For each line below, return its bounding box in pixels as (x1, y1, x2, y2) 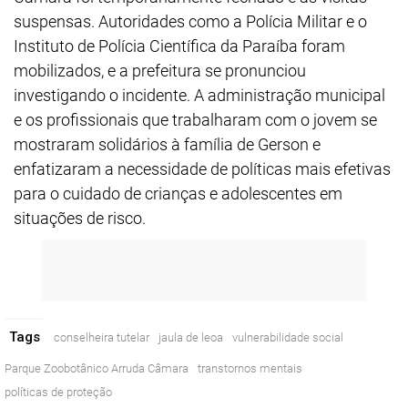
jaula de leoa (158, 331, 223, 344)
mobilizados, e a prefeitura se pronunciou (14, 61, 306, 80)
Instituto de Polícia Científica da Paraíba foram (14, 36, 345, 56)
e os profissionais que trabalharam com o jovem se (14, 110, 377, 129)
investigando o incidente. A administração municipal (14, 86, 385, 105)
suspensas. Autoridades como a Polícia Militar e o (14, 12, 367, 31)
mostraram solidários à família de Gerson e (14, 135, 321, 154)
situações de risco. (14, 209, 146, 228)
